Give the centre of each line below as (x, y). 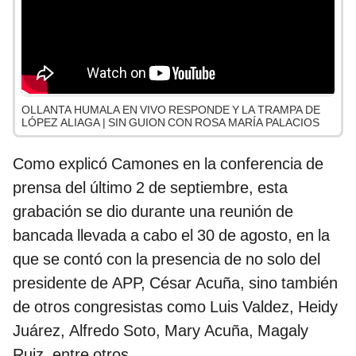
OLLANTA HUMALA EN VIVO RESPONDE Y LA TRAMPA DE (171, 110)
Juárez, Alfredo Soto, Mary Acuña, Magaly (161, 331)
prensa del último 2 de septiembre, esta (150, 188)
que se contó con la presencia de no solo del (166, 259)
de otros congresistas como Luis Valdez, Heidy (175, 307)
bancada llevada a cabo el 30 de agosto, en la (171, 236)
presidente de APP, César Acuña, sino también (175, 283)
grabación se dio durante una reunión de (153, 212)
